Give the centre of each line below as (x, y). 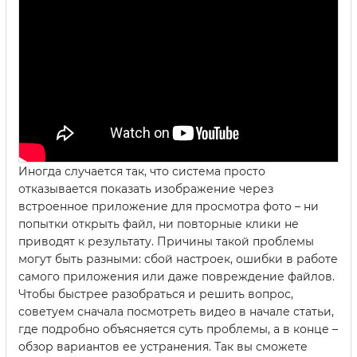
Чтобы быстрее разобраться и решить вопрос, (156, 294)
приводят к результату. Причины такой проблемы (166, 242)
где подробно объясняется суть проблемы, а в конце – (178, 330)
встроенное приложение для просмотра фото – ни (169, 207)
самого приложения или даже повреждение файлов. (177, 277)
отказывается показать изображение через (146, 189)
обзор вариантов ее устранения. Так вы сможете (163, 347)
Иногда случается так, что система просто (142, 172)
